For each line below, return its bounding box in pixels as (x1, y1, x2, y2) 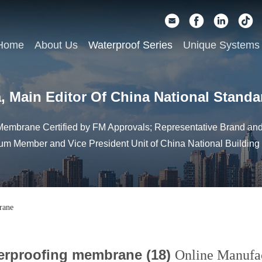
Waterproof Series (88, 39, 173, 51)
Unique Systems (183, 39, 260, 51)
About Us (35, 39, 78, 51)
